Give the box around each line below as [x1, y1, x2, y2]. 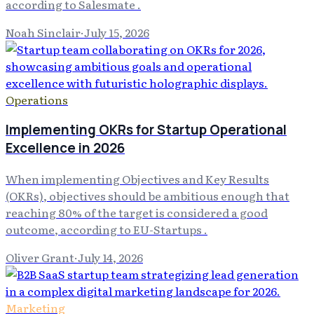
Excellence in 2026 [6, 139, 125, 158]
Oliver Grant [6, 249, 74, 266]
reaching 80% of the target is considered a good [6, 204, 268, 221]
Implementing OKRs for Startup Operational [6, 121, 287, 139]
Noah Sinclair [6, 23, 81, 41]
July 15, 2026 [84, 23, 149, 41]
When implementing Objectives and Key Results [6, 170, 269, 188]
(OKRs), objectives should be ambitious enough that [6, 187, 289, 205]
